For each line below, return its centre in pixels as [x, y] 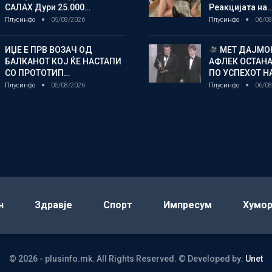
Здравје [53, 205]
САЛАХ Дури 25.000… [47, 7]
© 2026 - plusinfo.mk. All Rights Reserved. [93, 258]
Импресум [188, 205]
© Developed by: [212, 258]
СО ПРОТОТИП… [37, 73]
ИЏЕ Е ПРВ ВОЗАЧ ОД [48, 49]
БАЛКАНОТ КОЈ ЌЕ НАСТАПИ [63, 61]
